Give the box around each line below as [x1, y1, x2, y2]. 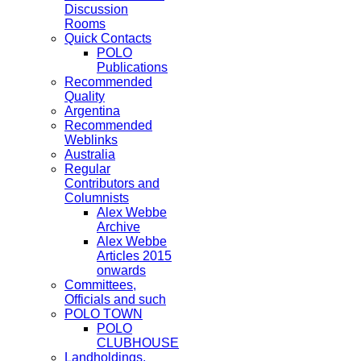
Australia [64, 147, 115, 161]
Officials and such [64, 293, 166, 306]
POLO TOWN [64, 307, 143, 321]
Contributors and [64, 176, 160, 190]
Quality [64, 89, 105, 103]
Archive [97, 220, 140, 234]
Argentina [64, 104, 120, 118]
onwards [97, 263, 146, 277]
